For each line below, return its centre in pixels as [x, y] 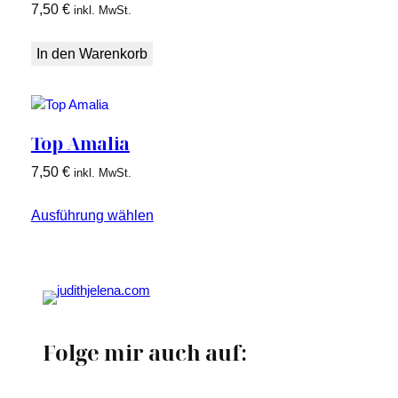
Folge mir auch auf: [145, 352]
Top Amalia [80, 143]
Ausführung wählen [92, 215]
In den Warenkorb [92, 54]
